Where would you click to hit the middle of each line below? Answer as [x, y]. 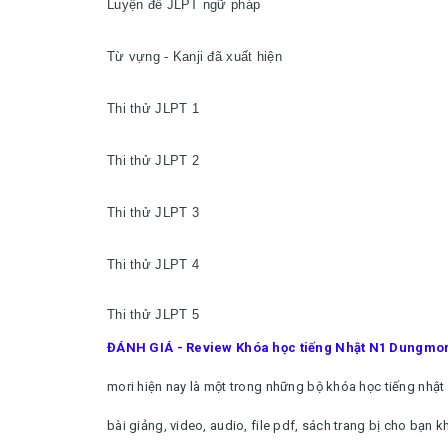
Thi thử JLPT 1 [153, 108]
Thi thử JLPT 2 [153, 160]
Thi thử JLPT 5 [153, 314]
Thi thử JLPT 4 [153, 264]
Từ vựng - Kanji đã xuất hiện [194, 56]
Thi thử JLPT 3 [153, 212]
